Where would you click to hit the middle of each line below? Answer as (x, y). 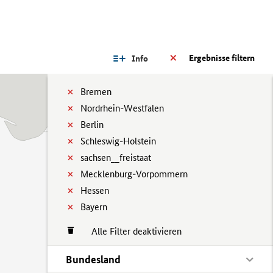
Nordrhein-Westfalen (122, 108)
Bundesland (93, 259)
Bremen (96, 92)
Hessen (95, 190)
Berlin (92, 125)
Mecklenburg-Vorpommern (134, 174)
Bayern (94, 207)
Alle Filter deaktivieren (130, 231)
